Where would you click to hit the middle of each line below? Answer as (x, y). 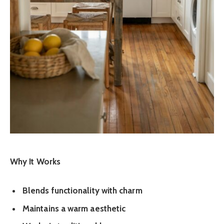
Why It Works (35, 162)
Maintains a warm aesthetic (74, 208)
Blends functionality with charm (82, 191)
